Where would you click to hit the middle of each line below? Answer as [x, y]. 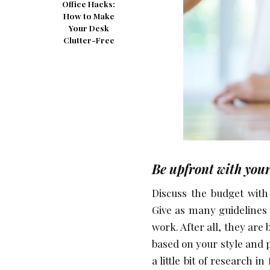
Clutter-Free [89, 40]
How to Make [89, 16]
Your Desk [89, 28]
